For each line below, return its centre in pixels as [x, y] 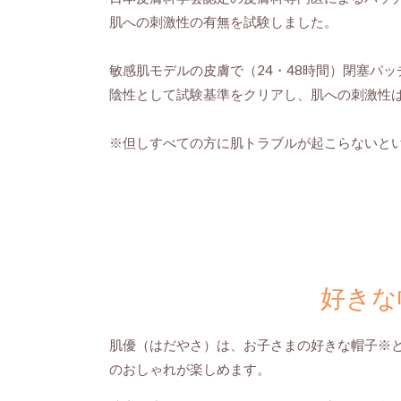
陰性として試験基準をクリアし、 [210, 94]
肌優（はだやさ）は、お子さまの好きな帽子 [243, 345]
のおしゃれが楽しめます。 [190, 369]
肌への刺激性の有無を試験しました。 [223, 22]
